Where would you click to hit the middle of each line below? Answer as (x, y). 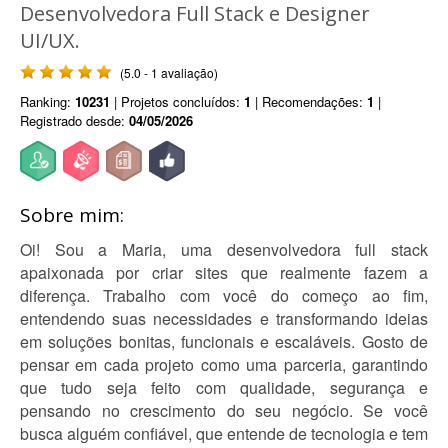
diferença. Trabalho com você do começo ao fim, (224, 295)
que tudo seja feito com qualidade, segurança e (224, 387)
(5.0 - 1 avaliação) (169, 72)
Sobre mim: (72, 215)
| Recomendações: (309, 101)
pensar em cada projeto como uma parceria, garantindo (224, 364)
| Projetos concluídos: (177, 101)
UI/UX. (50, 40)
